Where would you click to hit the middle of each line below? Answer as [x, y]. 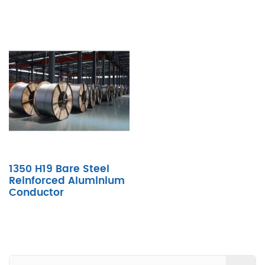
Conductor [36, 193]
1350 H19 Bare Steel [59, 169]
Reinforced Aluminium [67, 181]
